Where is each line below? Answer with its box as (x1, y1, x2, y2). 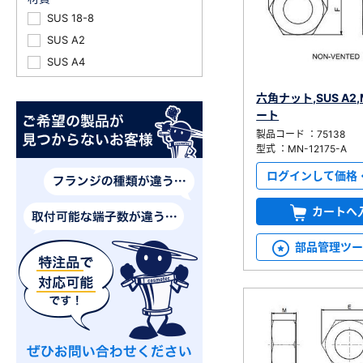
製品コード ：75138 (256, 128, 346, 141)
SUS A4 (47, 55, 85, 68)
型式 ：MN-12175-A (256, 143, 348, 156)
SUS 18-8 (47, 11, 94, 24)
